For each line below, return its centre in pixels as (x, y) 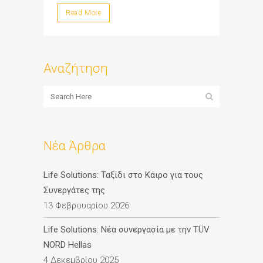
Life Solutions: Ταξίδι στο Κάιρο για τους (123, 175)
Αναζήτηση (76, 68)
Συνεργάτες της (74, 190)
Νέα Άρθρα (75, 146)
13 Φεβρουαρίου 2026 (86, 205)
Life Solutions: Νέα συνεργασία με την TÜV (127, 229)
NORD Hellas (68, 245)
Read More (84, 13)
